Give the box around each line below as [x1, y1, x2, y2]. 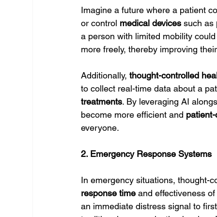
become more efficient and [81, 109, 186, 120]
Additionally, [81, 70, 130, 80]
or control [81, 18, 120, 28]
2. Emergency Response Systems [81, 149, 212, 159]
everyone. [81, 123, 120, 133]
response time [81, 188, 136, 198]
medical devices [120, 18, 182, 28]
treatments [81, 96, 123, 107]
